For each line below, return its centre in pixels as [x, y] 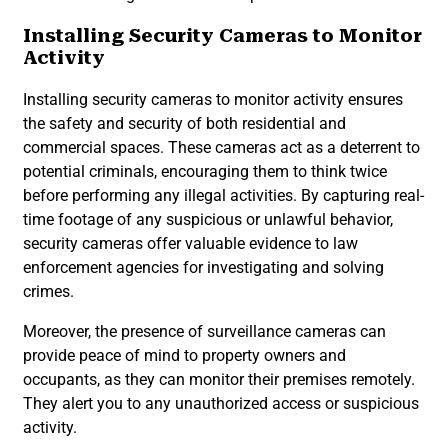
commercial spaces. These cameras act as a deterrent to [221, 148]
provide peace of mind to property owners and [184, 356]
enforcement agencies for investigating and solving [203, 268]
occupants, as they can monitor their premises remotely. [219, 380]
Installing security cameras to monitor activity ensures [213, 100]
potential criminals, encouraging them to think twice [205, 172]
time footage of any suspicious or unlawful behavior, [208, 220]
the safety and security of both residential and [184, 124]
